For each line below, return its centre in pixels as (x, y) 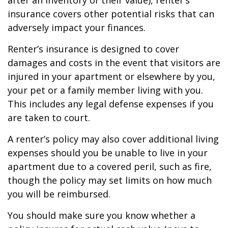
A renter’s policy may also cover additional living (113, 139)
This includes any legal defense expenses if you (111, 104)
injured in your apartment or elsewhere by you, (111, 76)
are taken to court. (49, 118)
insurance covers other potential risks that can (111, 14)
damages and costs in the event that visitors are (114, 63)
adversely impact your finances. (77, 27)
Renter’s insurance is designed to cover (93, 49)
